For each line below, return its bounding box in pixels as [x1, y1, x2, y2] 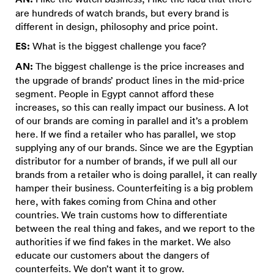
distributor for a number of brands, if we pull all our [15, 154, 237, 167]
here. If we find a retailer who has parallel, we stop [15, 127, 235, 140]
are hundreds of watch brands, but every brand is [15, 6, 229, 19]
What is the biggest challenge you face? [30, 39, 206, 52]
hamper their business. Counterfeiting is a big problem [15, 181, 253, 194]
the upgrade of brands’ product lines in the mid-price [15, 73, 245, 86]
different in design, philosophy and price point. [15, 20, 218, 32]
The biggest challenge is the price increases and [33, 59, 244, 72]
